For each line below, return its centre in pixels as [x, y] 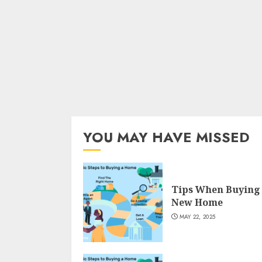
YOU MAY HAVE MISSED [166, 137]
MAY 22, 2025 [197, 217]
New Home [197, 202]
